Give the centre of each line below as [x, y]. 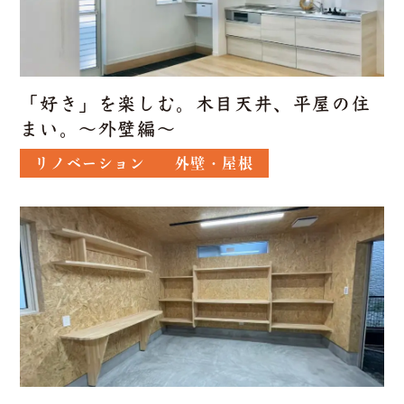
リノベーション [90, 163]
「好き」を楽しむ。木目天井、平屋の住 [196, 104]
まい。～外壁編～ [98, 129]
